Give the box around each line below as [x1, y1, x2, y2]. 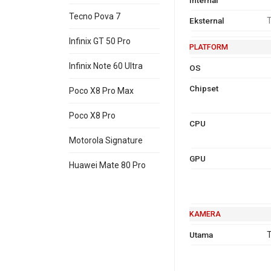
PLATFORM [189, 42, 228, 51]
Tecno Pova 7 [69, 11, 120, 22]
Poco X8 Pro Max [69, 86, 134, 96]
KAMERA [189, 209, 221, 218]
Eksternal [189, 15, 224, 25]
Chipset [189, 83, 218, 93]
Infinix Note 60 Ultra [69, 61, 143, 71]
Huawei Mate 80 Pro [69, 160, 146, 171]
